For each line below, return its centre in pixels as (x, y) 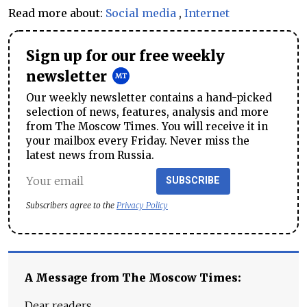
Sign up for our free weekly (125, 56)
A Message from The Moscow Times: (133, 278)
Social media (141, 13)
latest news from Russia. (90, 155)
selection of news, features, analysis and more (147, 112)
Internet (207, 13)
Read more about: (57, 13)
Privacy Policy (142, 206)
